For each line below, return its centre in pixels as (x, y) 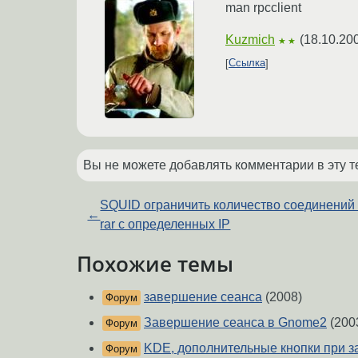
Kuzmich (250, 39)
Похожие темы (155, 263)
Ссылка (247, 63)
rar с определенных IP (165, 224)
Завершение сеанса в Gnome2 (235, 323)
